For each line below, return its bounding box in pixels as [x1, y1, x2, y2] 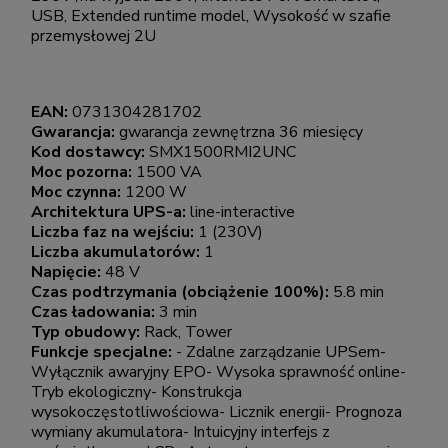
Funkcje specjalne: [31, 340, 176, 363]
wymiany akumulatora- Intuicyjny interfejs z [31, 420, 330, 443]
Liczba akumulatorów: [31, 240, 204, 263]
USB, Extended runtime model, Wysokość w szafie [31, 4, 391, 27]
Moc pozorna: [31, 160, 136, 183]
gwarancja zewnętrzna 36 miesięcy [119, 120, 363, 143]
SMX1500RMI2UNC [149, 140, 296, 163]
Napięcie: [31, 260, 105, 283]
